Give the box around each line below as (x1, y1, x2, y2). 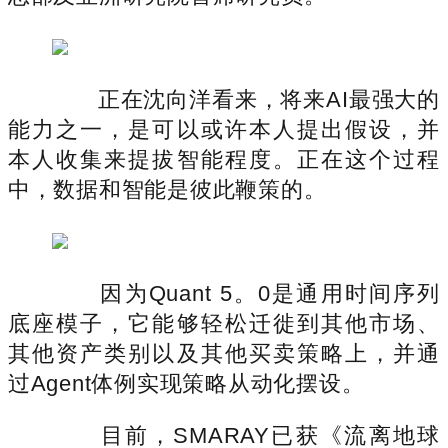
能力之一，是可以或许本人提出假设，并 (8, 116, 440, 142)
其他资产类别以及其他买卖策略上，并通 (8, 340, 440, 366)
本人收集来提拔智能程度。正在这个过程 (8, 146, 440, 172)
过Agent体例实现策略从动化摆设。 (8, 370, 365, 396)
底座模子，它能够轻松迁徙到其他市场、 (8, 310, 440, 336)
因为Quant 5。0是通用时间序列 (52, 280, 440, 306)
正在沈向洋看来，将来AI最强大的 (52, 86, 440, 112)
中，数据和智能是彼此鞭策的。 (8, 176, 327, 202)
